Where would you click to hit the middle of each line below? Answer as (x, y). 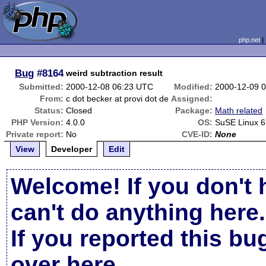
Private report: (35, 134)
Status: (49, 110)
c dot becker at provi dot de (118, 99)
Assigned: (192, 99)
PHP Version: (38, 122)
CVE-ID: (197, 134)
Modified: (194, 87)
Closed (79, 110)
